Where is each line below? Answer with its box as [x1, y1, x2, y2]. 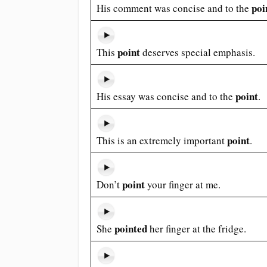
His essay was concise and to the [96, 89, 235, 103]
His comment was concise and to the [96, 1, 252, 15]
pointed [114, 221, 150, 236]
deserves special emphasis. [142, 45, 255, 59]
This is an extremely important [96, 133, 227, 147]
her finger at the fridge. [149, 222, 246, 235]
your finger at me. [147, 178, 221, 191]
